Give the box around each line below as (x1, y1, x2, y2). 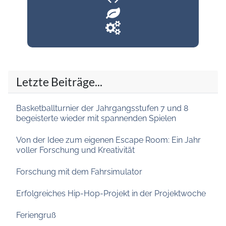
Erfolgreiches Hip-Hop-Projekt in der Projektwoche (16, 188, 206, 198)
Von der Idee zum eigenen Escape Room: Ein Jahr (16, 135, 201, 145)
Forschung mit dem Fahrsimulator (16, 166, 144, 177)
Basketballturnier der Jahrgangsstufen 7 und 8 (16, 103, 188, 113)
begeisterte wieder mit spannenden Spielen (16, 113, 176, 123)
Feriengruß (16, 210, 56, 220)
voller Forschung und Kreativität (16, 145, 135, 155)
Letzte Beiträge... (16, 74, 102, 89)
